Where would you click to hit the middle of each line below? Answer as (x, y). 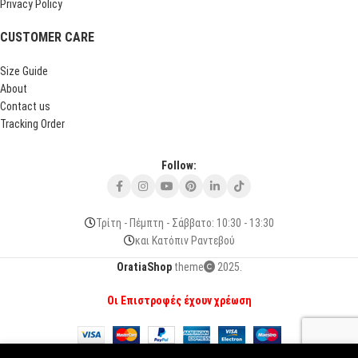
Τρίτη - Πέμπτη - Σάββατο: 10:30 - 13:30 (185, 223)
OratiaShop (144, 267)
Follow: (179, 165)
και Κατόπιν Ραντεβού (185, 241)
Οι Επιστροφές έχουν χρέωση (179, 300)
